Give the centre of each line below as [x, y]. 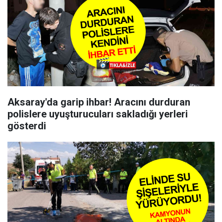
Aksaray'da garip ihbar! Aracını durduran [99, 102]
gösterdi [27, 126]
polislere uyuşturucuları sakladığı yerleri [98, 114]
